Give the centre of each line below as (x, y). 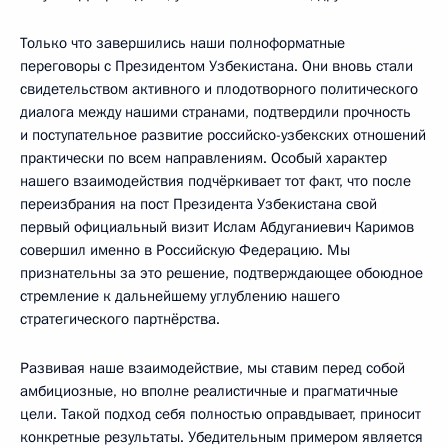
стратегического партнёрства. (120, 319)
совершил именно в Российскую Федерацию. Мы (185, 250)
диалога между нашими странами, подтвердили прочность (215, 112)
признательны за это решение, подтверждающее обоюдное (221, 273)
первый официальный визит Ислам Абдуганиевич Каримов (217, 227)
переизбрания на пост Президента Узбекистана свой (198, 204)
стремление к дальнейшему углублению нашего (180, 296)
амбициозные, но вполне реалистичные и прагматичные (209, 391)
